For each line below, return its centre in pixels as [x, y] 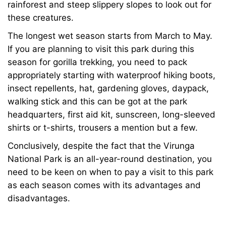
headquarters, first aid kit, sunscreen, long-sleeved [111, 115]
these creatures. [41, 18]
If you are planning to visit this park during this [101, 49]
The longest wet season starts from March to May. [110, 36]
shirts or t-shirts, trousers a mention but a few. [103, 128]
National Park [35, 159]
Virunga [179, 146]
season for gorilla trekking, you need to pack [97, 62]
